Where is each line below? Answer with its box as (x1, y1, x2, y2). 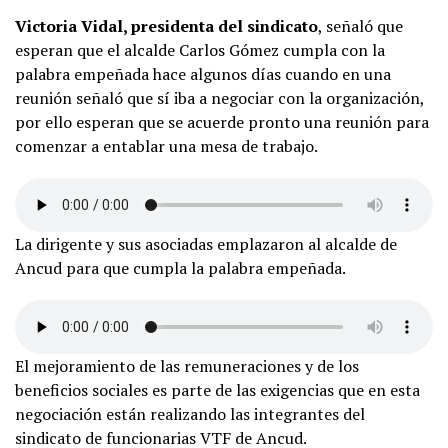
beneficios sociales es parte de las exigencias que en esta (15, 379, 420, 402)
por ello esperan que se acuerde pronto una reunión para (15, 111, 429, 134)
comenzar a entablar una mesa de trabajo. (15, 135, 318, 158)
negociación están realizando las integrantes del (15, 403, 365, 426)
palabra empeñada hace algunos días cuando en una (15, 63, 391, 86)
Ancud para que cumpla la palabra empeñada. (15, 257, 346, 280)
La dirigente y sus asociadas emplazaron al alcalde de (15, 233, 397, 256)
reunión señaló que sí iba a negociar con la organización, (15, 87, 424, 110)
